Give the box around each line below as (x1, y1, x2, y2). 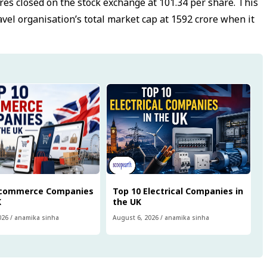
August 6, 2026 (113, 213, 159, 222)
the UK (113, 195, 144, 207)
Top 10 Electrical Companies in (113, 185, 244, 197)
